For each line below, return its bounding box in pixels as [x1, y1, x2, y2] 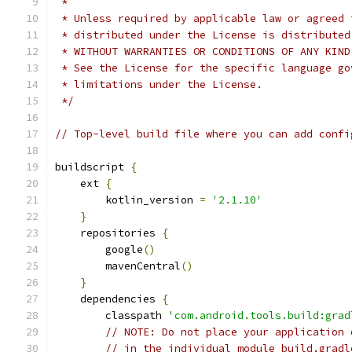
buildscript [55, 160, 130, 174]
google [55, 243, 143, 256]
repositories [55, 226, 162, 240]
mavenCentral [55, 259, 181, 273]
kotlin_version [55, 193, 200, 207]
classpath [55, 309, 168, 322]
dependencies [55, 292, 162, 306]
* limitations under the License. [55, 78, 262, 91]
